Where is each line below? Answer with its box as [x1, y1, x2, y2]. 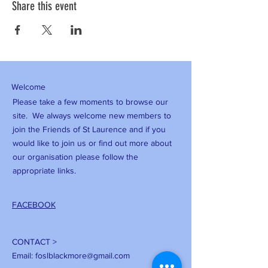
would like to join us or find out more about [13, 138, 172, 148]
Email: [12, 251, 35, 260]
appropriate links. [13, 166, 76, 175]
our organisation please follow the [13, 152, 138, 162]
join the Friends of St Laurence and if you [13, 124, 166, 134]
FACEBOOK [12, 200, 56, 209]
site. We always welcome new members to [13, 111, 171, 120]
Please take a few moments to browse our [13, 97, 168, 106]
